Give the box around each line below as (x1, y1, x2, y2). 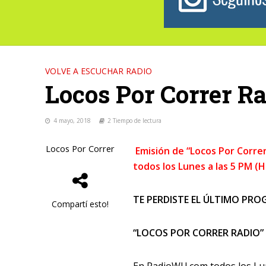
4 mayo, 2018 (53, 116, 91, 125)
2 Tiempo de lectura (107, 116, 161, 125)
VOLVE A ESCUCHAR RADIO (45, 65, 152, 77)
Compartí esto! (51, 198, 109, 210)
